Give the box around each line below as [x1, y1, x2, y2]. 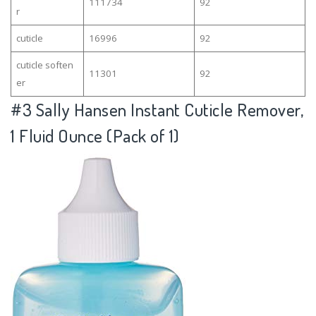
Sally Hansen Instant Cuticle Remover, [35, 98, 303, 121]
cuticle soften [16, 58, 73, 71]
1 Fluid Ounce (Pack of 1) [11, 124, 179, 147]
